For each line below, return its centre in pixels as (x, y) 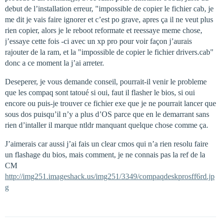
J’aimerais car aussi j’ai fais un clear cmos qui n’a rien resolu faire (107, 144)
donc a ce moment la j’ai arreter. (55, 63)
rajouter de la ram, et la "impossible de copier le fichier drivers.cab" (109, 52)
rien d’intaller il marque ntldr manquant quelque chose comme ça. (107, 125)
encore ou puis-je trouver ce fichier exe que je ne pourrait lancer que (110, 103)
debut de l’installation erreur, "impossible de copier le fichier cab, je (109, 9)
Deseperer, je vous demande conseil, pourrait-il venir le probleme (106, 82)
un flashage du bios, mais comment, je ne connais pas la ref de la (105, 155)
